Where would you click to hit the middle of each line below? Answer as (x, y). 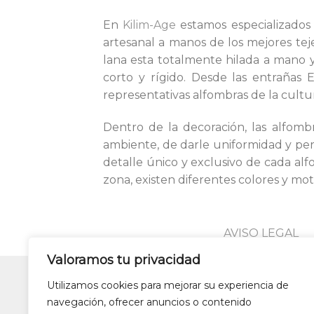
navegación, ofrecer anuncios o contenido (149, 302)
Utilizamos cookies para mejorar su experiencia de (168, 285)
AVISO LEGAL (261, 233)
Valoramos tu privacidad (124, 260)
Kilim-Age (150, 25)
